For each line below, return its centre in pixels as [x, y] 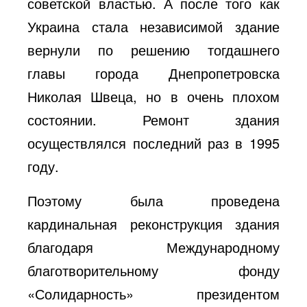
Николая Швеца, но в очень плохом [153, 96]
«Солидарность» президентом [153, 293]
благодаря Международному [153, 247]
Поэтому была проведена [153, 200]
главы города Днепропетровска [153, 73]
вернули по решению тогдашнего [153, 49]
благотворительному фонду [153, 270]
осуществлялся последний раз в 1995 [153, 143]
